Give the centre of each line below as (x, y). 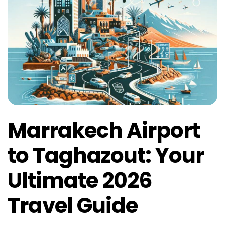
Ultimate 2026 (80, 181)
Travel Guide (73, 206)
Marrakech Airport (104, 131)
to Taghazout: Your (106, 156)
